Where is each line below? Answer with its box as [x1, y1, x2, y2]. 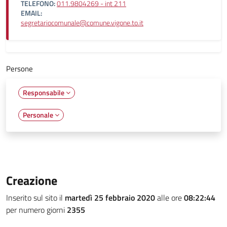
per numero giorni [6, 204, 67, 216]
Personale [23, 109, 55, 120]
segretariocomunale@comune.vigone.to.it [21, 17, 143, 28]
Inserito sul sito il [6, 192, 65, 204]
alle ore [155, 192, 184, 204]
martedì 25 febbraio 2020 [65, 192, 155, 204]
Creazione [6, 171, 57, 190]
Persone [6, 63, 33, 74]
